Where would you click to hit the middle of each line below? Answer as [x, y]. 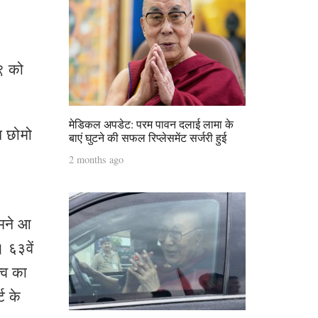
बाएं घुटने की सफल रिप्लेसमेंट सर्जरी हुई [148, 137]
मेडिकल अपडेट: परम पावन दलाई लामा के [151, 124]
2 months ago [96, 159]
